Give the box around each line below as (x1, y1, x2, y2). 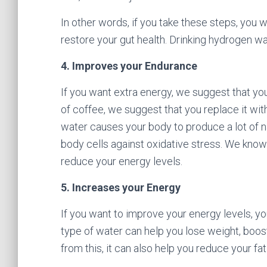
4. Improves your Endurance (61, 60, 197, 72)
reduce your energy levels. (61, 155, 182, 167)
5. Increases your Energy (61, 181, 181, 194)
